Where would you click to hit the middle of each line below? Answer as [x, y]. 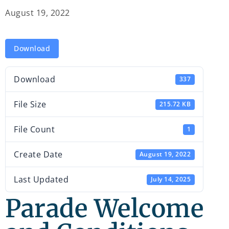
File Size [30, 105]
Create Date [38, 155]
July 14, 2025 [171, 179]
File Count [34, 130]
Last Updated [41, 180]
